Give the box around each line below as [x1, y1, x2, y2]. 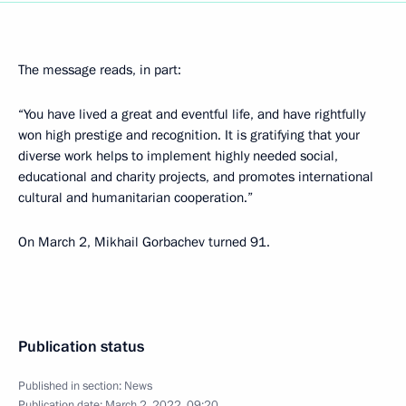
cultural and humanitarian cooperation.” [18, 188, 253, 207]
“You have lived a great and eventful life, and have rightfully [18, 104, 365, 123]
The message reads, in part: [18, 60, 181, 79]
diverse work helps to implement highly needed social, [18, 146, 338, 165]
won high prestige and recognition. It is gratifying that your [18, 125, 360, 144]
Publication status [18, 335, 144, 357]
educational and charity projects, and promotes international [18, 167, 373, 186]
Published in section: [18, 377, 124, 394]
